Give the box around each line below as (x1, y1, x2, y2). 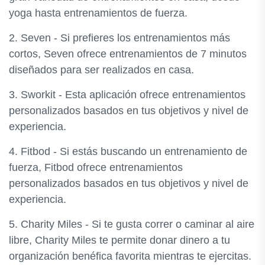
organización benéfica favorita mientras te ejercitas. (9, 250, 251, 262)
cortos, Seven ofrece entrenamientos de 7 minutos (9, 48, 247, 60)
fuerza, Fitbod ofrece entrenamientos (9, 161, 183, 173)
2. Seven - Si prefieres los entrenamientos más (9, 32, 230, 44)
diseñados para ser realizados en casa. (9, 64, 194, 76)
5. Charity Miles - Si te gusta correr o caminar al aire (9, 218, 254, 230)
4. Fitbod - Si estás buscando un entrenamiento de (9, 146, 247, 157)
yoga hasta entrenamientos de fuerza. (9, 7, 188, 19)
